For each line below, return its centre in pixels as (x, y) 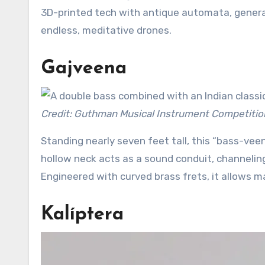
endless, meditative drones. (106, 30)
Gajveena (84, 69)
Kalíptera (82, 214)
